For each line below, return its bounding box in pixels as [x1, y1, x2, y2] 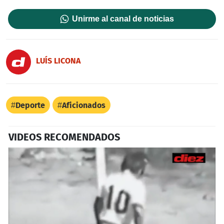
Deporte [15, 100, 45, 110]
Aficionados [62, 100, 105, 110]
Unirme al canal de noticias [72, 14, 174, 23]
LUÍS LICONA [36, 56, 80, 66]
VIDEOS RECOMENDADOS [8, 130, 120, 143]
